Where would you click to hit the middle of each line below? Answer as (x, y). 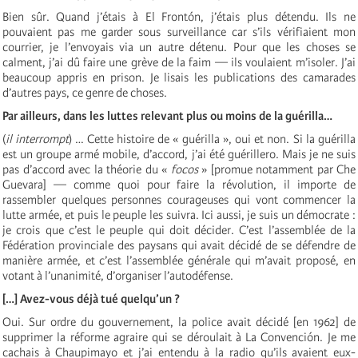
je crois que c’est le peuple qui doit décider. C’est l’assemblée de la (179, 230)
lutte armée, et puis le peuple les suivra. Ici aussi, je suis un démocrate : (179, 215)
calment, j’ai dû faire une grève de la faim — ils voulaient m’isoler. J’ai (179, 62)
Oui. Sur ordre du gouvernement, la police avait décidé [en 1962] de (179, 322)
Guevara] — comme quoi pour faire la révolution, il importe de (179, 184)
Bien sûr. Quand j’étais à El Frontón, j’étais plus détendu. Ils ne (179, 16)
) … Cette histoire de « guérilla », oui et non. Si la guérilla (213, 139)
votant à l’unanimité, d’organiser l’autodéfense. (118, 275)
